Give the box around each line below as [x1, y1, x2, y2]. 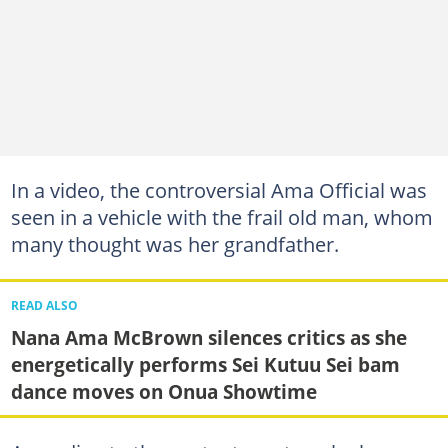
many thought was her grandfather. [10, 229, 339, 258]
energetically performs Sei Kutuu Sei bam [10, 351, 400, 379]
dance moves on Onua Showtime [10, 378, 317, 406]
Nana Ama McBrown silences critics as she [10, 324, 407, 352]
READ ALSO [10, 297, 78, 313]
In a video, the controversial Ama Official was [10, 175, 427, 204]
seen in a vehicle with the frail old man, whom [10, 202, 433, 231]
